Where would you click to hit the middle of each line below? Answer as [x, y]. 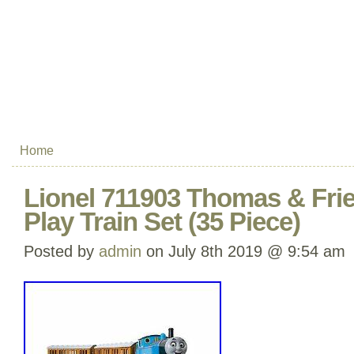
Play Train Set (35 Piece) [162, 222]
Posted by [61, 251]
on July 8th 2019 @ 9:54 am [243, 251]
